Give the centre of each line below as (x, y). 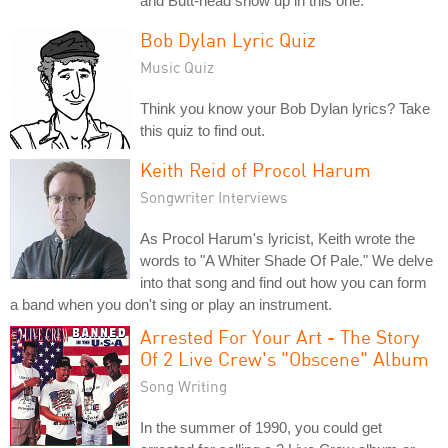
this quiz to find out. (202, 130)
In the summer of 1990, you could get (261, 427)
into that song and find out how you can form (283, 282)
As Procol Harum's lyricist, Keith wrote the (277, 238)
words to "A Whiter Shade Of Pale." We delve (286, 260)
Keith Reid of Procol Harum (255, 169)
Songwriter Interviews (214, 196)
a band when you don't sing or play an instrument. (171, 304)
